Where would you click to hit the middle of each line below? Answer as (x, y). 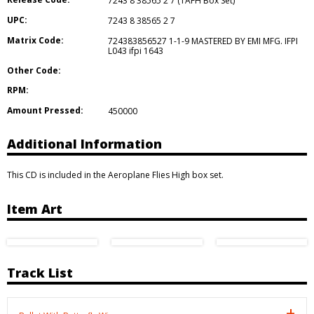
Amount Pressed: (45, 111)
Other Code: (34, 70)
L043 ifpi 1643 (137, 50)
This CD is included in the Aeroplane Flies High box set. (115, 175)
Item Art (35, 209)
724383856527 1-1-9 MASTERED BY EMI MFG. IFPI (203, 41)
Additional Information (84, 143)
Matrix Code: (35, 40)
